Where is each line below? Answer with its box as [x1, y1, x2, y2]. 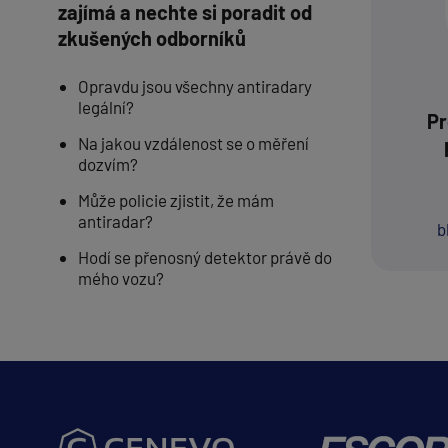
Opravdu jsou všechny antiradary [77, 76, 312, 96]
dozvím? [77, 154, 138, 174]
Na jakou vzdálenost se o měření [77, 133, 309, 153]
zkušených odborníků [57, 26, 246, 50]
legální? [77, 97, 134, 117]
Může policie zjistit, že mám [77, 190, 274, 210]
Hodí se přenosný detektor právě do [77, 247, 332, 267]
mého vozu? [77, 268, 164, 288]
